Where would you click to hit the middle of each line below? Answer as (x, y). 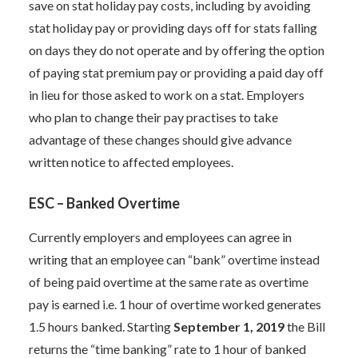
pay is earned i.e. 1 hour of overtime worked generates (175, 304)
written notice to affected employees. (131, 162)
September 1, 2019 (229, 326)
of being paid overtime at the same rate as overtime (169, 282)
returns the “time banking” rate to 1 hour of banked (167, 349)
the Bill (305, 326)
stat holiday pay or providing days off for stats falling (173, 28)
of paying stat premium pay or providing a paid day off (176, 72)
